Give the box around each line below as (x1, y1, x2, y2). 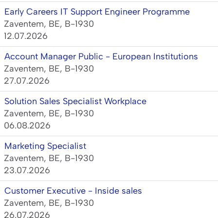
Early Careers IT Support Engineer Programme (4, 6, 190, 17)
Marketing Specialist (4, 141, 86, 151)
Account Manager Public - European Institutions (4, 51, 198, 62)
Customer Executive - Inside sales (4, 185, 142, 196)
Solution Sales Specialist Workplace (4, 96, 146, 107)
